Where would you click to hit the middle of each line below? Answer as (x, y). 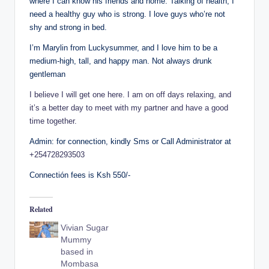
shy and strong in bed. (68, 27)
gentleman (47, 74)
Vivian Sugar (85, 228)
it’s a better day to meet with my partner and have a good (129, 107)
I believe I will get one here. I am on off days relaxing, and (130, 94)
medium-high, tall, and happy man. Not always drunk (121, 61)
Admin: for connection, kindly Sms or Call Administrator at (130, 141)
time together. (53, 121)
